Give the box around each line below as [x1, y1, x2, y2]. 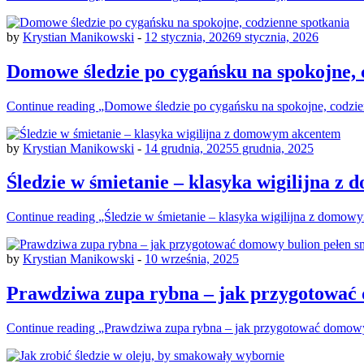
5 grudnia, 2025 [232, 141, 314, 155]
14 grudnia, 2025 [145, 141, 232, 155]
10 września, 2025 [145, 252, 239, 266]
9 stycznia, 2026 [235, 29, 318, 44]
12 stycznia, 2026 [145, 29, 235, 44]
